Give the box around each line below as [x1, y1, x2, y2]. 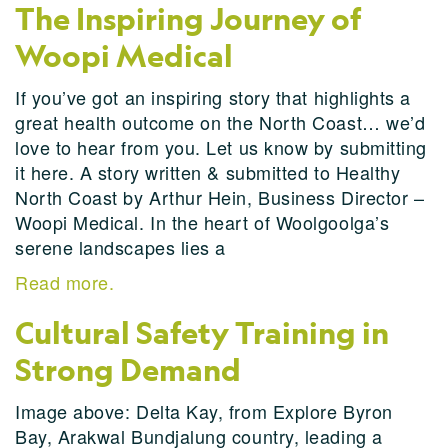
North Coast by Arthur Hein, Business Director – [15, 184, 425, 210]
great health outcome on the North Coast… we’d [15, 109, 426, 135]
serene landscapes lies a [15, 234, 226, 260]
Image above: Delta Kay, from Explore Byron [15, 398, 393, 424]
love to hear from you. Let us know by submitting [15, 134, 427, 160]
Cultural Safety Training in [15, 314, 389, 352]
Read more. [15, 269, 115, 295]
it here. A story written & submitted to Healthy [15, 159, 401, 185]
